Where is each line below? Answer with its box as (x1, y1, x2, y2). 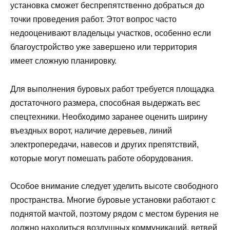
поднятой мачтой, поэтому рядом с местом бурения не (10, 209, 219, 218)
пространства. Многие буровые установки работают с (10, 195, 216, 204)
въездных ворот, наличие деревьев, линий (10, 126, 172, 135)
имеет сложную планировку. (10, 56, 117, 66)
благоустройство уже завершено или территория (10, 43, 197, 52)
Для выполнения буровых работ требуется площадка (10, 84, 214, 93)
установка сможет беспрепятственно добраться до (10, 1, 204, 10)
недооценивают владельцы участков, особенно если (10, 29, 211, 38)
